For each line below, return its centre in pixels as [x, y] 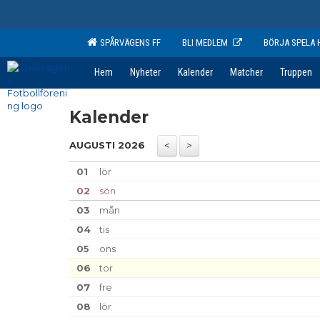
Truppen [296, 72]
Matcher [246, 72]
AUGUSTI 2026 [107, 145]
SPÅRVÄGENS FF [128, 42]
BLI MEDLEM [205, 42]
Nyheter [145, 72]
